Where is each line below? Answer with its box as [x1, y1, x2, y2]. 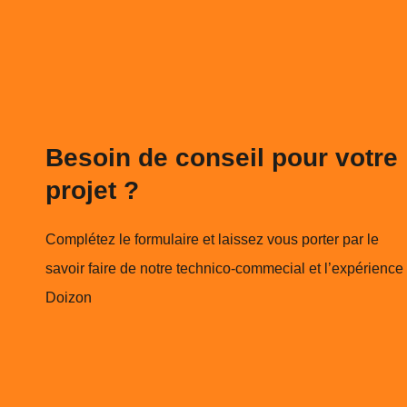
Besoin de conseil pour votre [45, 143, 398, 172]
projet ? [45, 175, 139, 204]
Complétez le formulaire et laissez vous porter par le [45, 231, 379, 247]
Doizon [45, 289, 92, 305]
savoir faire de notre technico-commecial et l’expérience [45, 260, 403, 276]
